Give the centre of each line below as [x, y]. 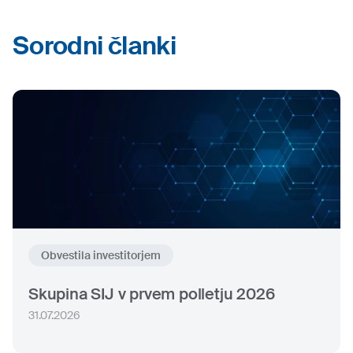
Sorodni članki [95, 46]
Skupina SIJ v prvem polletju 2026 [152, 294]
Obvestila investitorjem [101, 255]
